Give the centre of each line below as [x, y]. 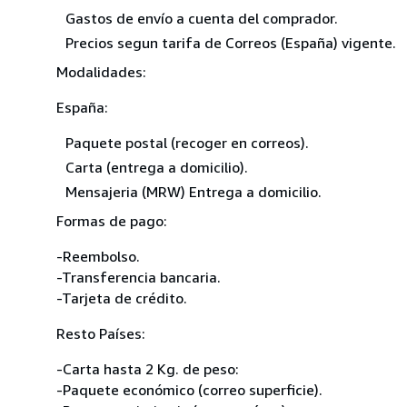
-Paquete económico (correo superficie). [189, 389]
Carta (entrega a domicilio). [157, 167]
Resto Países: [101, 333]
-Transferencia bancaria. [139, 277]
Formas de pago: [112, 220]
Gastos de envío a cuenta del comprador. [202, 18]
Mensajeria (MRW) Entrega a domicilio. [194, 191]
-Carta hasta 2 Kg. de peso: [148, 368]
